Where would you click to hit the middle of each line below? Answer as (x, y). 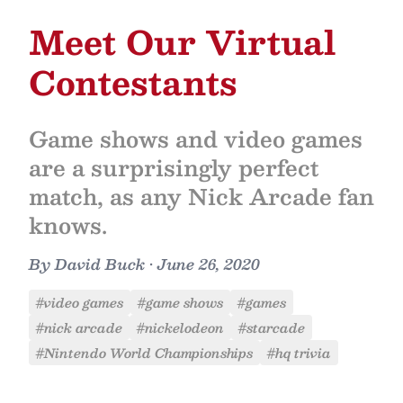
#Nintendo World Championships (144, 353)
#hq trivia (299, 353)
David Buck (100, 264)
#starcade (272, 327)
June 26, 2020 (209, 264)
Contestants (133, 82)
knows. (68, 225)
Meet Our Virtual (182, 41)
